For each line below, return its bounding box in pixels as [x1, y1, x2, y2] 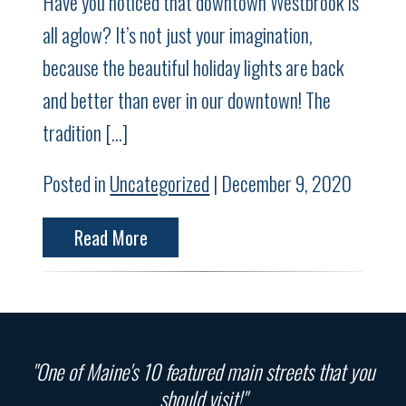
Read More [73, 224, 148, 252]
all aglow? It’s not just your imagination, [43, 20, 314, 50]
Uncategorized [110, 169, 210, 198]
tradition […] [43, 118, 129, 148]
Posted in [43, 169, 111, 198]
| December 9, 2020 [209, 169, 353, 198]
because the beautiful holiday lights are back [43, 53, 345, 82]
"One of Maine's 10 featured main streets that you [32, 356, 374, 388]
